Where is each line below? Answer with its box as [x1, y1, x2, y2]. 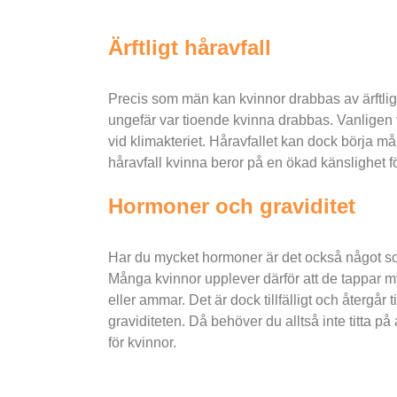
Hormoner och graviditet [108, 194, 355, 218]
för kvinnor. [108, 335, 176, 350]
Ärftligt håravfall [108, 35, 271, 59]
